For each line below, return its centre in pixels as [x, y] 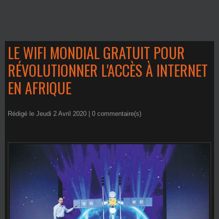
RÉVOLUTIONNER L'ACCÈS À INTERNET [108, 70]
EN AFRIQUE [40, 88]
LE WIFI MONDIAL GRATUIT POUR [96, 53]
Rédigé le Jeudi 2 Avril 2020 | [50, 114]
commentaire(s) [118, 114]
